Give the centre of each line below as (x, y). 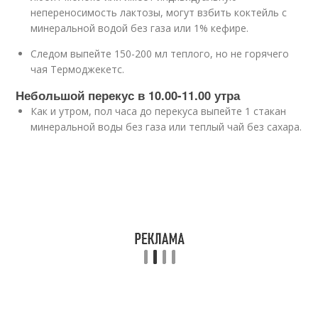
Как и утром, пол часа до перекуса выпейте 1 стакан (159, 111)
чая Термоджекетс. (78, 69)
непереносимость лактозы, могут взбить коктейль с (159, 12)
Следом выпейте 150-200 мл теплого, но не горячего (160, 54)
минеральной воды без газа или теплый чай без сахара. (166, 127)
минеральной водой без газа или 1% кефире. (140, 28)
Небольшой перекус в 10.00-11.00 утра (128, 95)
